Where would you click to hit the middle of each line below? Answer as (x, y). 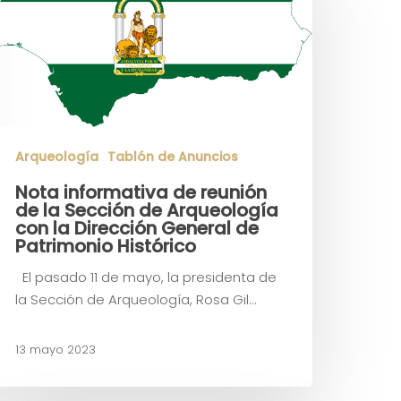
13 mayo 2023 (55, 350)
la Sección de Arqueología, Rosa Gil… (136, 300)
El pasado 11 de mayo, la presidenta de (146, 277)
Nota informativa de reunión (141, 193)
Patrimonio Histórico (106, 247)
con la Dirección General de (137, 229)
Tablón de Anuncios (173, 157)
